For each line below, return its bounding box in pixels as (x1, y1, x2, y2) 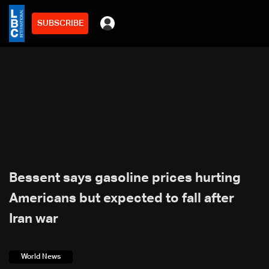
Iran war (9, 213, 58, 226)
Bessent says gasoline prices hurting (9, 172, 241, 185)
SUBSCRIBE (37, 19, 83, 28)
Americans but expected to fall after (9, 192, 234, 205)
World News (21, 253, 61, 261)
